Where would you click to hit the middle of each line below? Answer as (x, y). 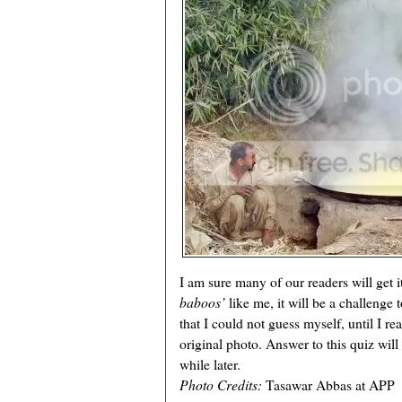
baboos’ (204, 302)
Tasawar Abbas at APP (328, 385)
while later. (210, 364)
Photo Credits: (221, 385)
